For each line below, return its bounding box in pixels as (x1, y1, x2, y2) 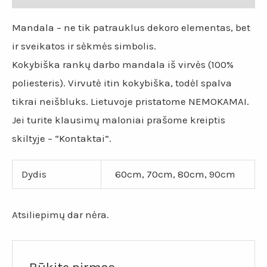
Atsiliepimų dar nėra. (12, 208, 109, 221)
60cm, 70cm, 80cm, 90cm (114, 168, 235, 181)
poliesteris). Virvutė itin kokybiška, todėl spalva (12, 76, 232, 89)
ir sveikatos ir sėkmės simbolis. (12, 39, 156, 52)
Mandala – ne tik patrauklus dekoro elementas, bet (12, 21, 250, 33)
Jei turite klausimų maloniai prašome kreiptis (12, 113, 225, 126)
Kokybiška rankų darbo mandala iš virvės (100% (12, 58, 234, 70)
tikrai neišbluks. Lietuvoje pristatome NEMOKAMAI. (12, 95, 249, 107)
